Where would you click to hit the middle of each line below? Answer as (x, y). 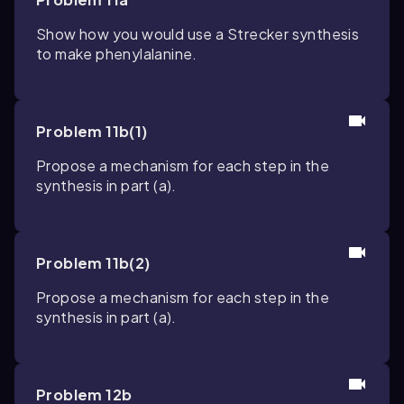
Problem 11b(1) (92, 131)
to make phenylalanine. (117, 54)
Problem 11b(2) (93, 263)
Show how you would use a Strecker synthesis (198, 34)
